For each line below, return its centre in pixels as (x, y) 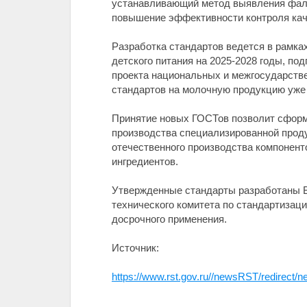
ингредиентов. (145, 161)
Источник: (135, 248)
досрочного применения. (169, 219)
